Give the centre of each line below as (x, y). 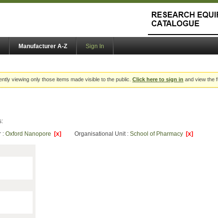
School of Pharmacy (158, 134)
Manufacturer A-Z (43, 46)
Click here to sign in (158, 80)
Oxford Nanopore (30, 134)
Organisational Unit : (102, 134)
